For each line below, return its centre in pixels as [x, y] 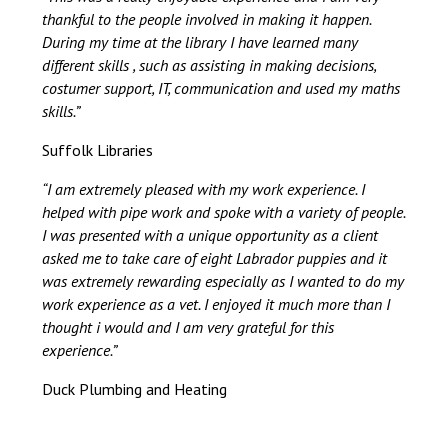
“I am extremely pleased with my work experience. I [204, 189]
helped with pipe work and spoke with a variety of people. [224, 212]
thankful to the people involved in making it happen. [207, 19]
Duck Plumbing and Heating [135, 389]
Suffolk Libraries [98, 150]
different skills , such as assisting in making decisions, [209, 65]
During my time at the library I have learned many [200, 42]
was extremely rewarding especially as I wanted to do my [223, 281]
